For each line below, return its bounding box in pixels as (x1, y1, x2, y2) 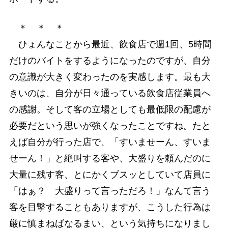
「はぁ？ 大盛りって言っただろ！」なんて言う (9, 186, 211, 196)
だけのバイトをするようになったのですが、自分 (9, 55, 211, 66)
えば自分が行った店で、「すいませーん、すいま (9, 137, 211, 148)
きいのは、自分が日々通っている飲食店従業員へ (9, 88, 211, 99)
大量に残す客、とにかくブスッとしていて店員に (9, 169, 211, 180)
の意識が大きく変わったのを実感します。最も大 (9, 72, 211, 82)
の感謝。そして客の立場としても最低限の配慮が (9, 104, 211, 115)
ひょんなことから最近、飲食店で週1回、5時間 (9, 39, 212, 50)
